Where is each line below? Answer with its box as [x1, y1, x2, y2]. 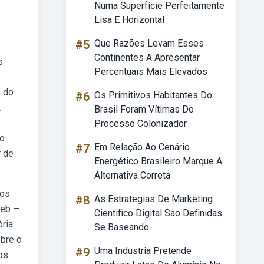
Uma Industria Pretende [94, 245, 192, 256]
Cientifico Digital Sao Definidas [94, 207, 222, 219]
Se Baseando [94, 222, 149, 233]
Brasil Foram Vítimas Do [94, 104, 194, 115]
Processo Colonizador [94, 118, 187, 129]
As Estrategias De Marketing [94, 193, 213, 204]
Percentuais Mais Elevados [94, 66, 207, 77]
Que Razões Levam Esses [94, 38, 204, 49]
